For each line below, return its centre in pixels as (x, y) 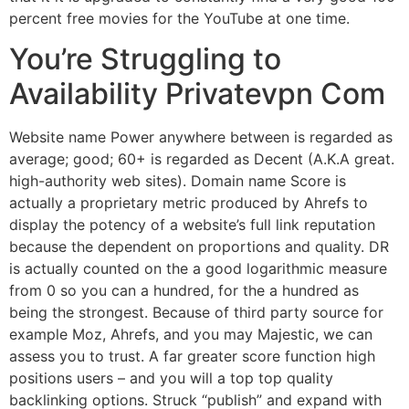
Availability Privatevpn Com (197, 93)
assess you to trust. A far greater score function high (192, 356)
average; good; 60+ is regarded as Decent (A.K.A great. (202, 158)
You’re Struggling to (145, 58)
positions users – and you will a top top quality (171, 378)
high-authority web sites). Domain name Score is (178, 180)
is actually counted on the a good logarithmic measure (198, 268)
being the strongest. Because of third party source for (196, 312)
